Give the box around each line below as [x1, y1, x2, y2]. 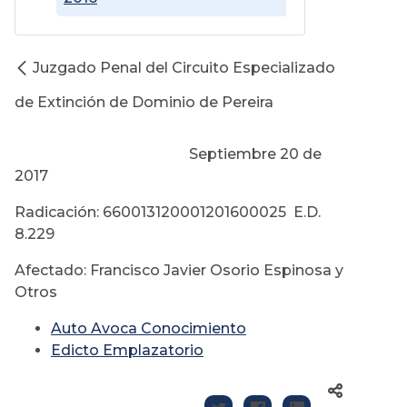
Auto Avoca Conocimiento [51, 320, 246, 338]
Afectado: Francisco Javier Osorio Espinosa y [15, 262, 343, 280]
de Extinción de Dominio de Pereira [15, 94, 273, 112]
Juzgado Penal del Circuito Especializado [33, 59, 335, 77]
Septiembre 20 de [15, 145, 322, 164]
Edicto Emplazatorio [51, 342, 203, 360]
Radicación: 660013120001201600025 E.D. [15, 203, 321, 222]
